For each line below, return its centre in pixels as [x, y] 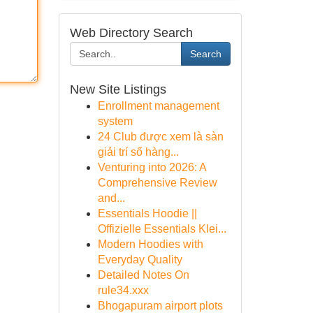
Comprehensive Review [157, 183]
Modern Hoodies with [150, 244]
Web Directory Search [131, 33]
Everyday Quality [140, 260]
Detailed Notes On [143, 275]
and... [111, 198]
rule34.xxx [123, 290]
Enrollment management [158, 106]
